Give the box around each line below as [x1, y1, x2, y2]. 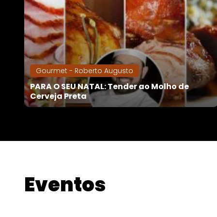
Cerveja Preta [30, 91, 87, 102]
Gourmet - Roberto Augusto [36, 66, 133, 76]
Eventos [24, 171, 106, 199]
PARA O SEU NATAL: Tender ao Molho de [30, 81, 189, 93]
